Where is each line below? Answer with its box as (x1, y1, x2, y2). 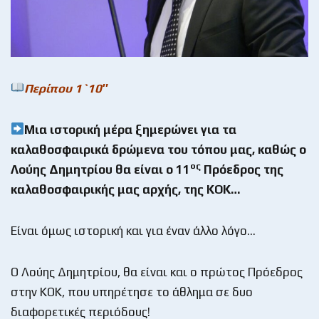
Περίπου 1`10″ (24, 80, 108, 95)
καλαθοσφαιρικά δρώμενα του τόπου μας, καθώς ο (11, 142, 306, 157)
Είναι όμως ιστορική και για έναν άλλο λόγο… (11, 223, 256, 238)
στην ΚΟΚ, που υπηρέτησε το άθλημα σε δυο (11, 284, 253, 299)
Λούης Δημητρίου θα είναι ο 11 (11, 162, 190, 177)
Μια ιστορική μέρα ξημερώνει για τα (24, 122, 237, 137)
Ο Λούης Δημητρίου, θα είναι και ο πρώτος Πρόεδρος (11, 264, 303, 279)
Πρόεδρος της (201, 162, 283, 177)
